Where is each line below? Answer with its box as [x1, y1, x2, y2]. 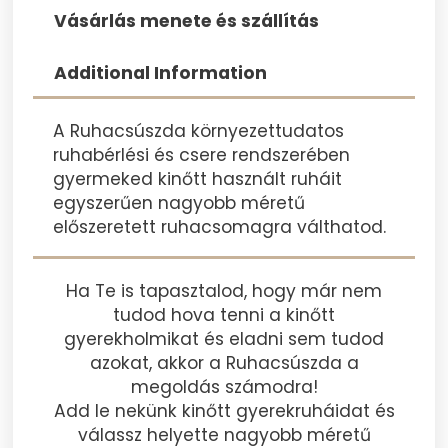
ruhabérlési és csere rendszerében [53, 142, 351, 167]
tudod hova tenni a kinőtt [113, 302, 335, 327]
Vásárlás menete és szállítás [54, 9, 320, 34]
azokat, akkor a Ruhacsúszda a [89, 350, 359, 375]
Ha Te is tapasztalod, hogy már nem [66, 278, 382, 303]
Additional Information [54, 60, 268, 85]
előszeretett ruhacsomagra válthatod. [53, 214, 387, 239]
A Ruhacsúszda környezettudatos [53, 118, 345, 143]
